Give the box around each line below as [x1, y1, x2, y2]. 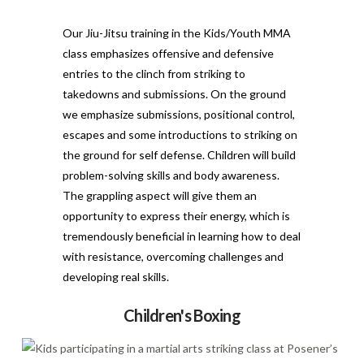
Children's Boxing [123, 305, 241, 325]
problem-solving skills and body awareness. [62, 167, 279, 182]
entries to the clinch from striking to [62, 66, 245, 80]
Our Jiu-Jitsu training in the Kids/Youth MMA [62, 25, 291, 40]
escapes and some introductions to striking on [62, 127, 297, 141]
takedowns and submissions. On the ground [62, 86, 286, 101]
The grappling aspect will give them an [62, 188, 257, 202]
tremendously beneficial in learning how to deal [62, 228, 301, 243]
